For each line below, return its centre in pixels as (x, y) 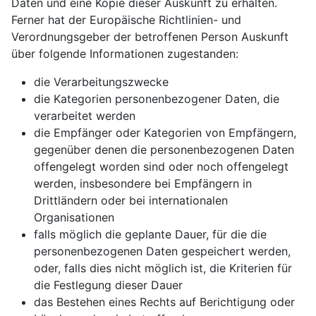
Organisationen (74, 217)
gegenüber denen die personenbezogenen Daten (164, 150)
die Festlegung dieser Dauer (108, 285)
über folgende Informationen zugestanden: (125, 54)
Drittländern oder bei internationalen (131, 200)
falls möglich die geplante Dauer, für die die (150, 234)
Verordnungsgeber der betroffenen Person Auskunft (150, 37)
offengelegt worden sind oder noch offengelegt (161, 166)
